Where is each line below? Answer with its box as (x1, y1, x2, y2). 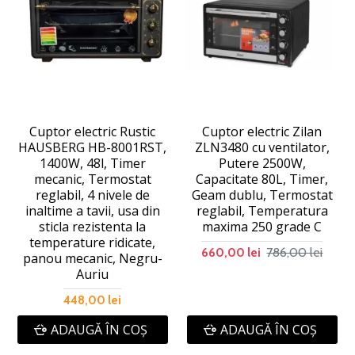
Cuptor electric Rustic (29, 122, 156, 140)
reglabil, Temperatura (196, 201, 328, 219)
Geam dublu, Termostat (191, 185, 333, 204)
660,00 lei (201, 245, 261, 260)
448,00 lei (63, 292, 122, 307)
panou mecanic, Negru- (22, 249, 162, 267)
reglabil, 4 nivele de (35, 185, 150, 204)
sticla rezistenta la (39, 217, 147, 235)
